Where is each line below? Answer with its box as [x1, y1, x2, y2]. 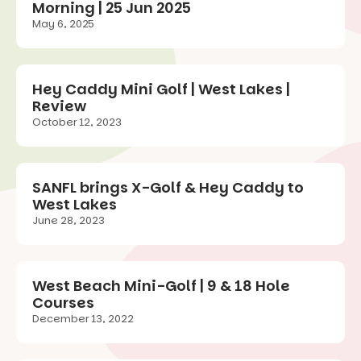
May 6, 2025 [32, 16, 94, 32]
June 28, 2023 [32, 213, 105, 229]
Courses [32, 293, 94, 313]
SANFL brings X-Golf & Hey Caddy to [32, 177, 304, 198]
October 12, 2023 [32, 114, 122, 131]
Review [32, 96, 86, 117]
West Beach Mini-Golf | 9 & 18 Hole [32, 276, 290, 297]
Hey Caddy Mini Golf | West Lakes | [32, 79, 290, 100]
